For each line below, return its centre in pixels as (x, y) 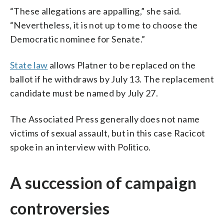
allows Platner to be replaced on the (122, 65)
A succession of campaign (103, 183)
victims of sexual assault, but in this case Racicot (108, 133)
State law (29, 65)
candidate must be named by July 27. (84, 93)
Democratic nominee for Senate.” (78, 39)
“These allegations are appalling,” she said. (96, 11)
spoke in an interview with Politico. (80, 147)
